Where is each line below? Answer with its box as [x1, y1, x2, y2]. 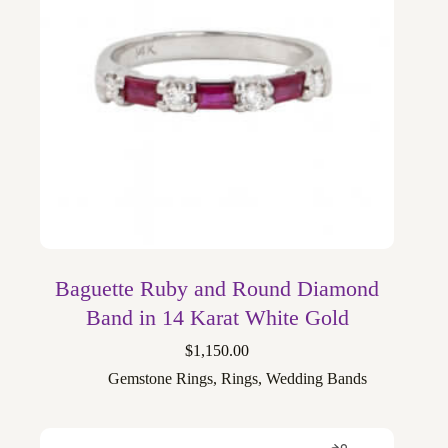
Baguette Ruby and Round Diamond [55, 275, 380, 301]
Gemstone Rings [107, 369, 213, 387]
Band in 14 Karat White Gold [85, 304, 349, 330]
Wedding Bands [265, 369, 367, 387]
